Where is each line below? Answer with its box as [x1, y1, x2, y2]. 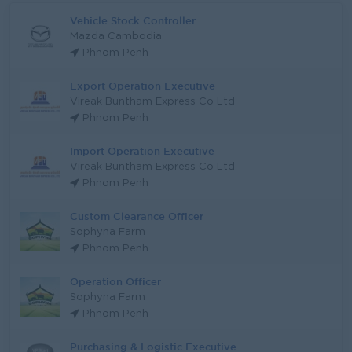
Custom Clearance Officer [70, 211, 203, 222]
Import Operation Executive [70, 145, 214, 156]
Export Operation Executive [70, 80, 215, 91]
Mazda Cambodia [70, 32, 162, 41]
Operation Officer [70, 276, 161, 287]
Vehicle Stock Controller [70, 15, 196, 26]
